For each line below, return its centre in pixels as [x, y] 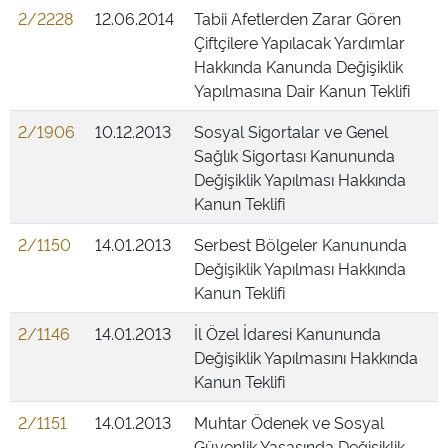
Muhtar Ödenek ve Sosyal [289, 422]
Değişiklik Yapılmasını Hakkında [306, 357]
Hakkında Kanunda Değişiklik [298, 66]
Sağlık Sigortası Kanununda [294, 155]
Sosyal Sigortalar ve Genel [291, 131]
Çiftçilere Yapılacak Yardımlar [299, 42]
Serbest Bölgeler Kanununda [300, 244]
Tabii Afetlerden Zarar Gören [297, 18]
